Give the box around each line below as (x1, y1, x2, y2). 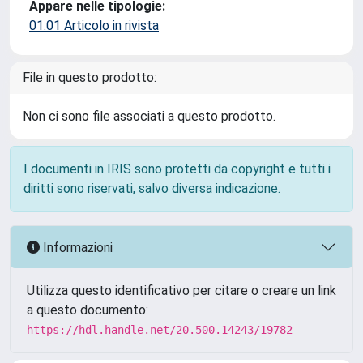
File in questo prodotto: (23, 70, 156, 85)
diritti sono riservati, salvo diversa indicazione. (23, 181, 280, 196)
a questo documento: (27, 302, 148, 318)
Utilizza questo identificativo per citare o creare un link (27, 283, 336, 298)
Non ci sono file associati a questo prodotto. (23, 109, 275, 124)
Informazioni (40, 239, 113, 255)
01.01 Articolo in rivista (29, 18, 159, 33)
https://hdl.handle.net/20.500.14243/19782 (27, 323, 293, 336)
